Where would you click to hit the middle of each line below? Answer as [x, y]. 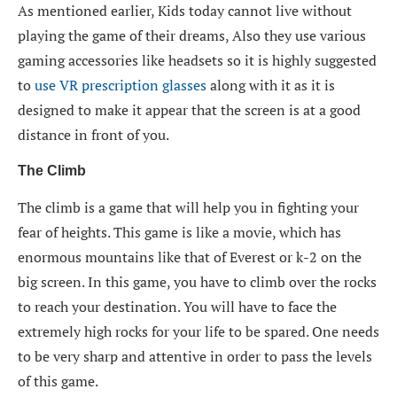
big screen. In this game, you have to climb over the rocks [197, 281]
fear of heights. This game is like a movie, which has [179, 232]
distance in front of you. [93, 134]
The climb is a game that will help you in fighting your [188, 207]
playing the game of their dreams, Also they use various [192, 35]
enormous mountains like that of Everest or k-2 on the [190, 257]
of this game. [58, 381]
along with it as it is [271, 85]
